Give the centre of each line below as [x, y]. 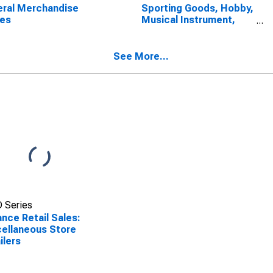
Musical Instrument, [188, 20]
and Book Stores [180, 31]
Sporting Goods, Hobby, [197, 8]
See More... [141, 56]
